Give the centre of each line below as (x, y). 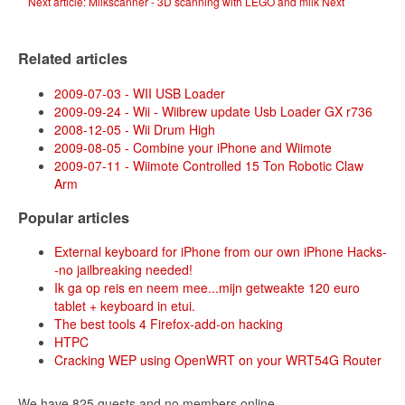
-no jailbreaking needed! (123, 270)
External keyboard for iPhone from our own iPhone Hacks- (221, 252)
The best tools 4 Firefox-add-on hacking (169, 324)
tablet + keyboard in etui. (125, 306)
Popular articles (74, 217)
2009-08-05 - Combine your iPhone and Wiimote (193, 147)
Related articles (73, 59)
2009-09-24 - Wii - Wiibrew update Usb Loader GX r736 (213, 111)
